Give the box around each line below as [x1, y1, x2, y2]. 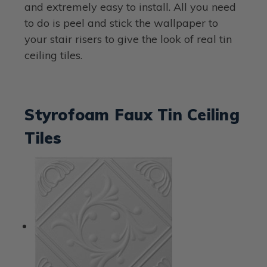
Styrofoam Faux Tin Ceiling [24, 104, 240, 125]
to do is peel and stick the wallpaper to [24, 15, 219, 30]
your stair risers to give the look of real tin [24, 32, 232, 46]
